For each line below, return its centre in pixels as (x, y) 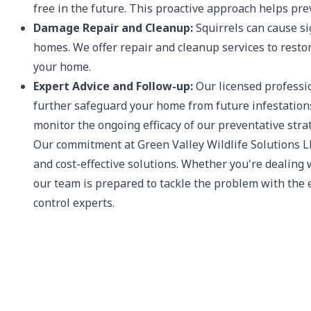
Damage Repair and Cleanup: (113, 28)
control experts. (74, 203)
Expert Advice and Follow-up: (113, 86)
